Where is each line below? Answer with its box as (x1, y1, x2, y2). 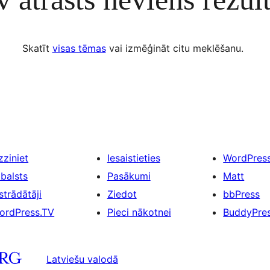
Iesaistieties (107, 152, 160, 164)
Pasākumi (107, 170, 151, 182)
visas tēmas (52, 42, 106, 54)
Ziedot (107, 188, 137, 200)
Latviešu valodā (46, 253, 118, 265)
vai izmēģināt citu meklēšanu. (105, 42, 243, 54)
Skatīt (22, 42, 52, 54)
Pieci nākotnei (107, 206, 171, 218)
